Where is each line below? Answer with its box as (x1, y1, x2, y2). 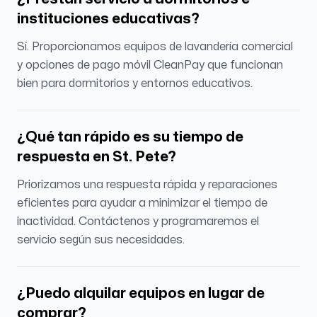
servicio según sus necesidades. (17, 234, 185, 246)
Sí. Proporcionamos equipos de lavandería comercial (17, 41, 293, 52)
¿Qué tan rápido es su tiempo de (17, 130, 243, 144)
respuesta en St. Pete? (17, 150, 176, 163)
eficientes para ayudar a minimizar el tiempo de (17, 197, 267, 209)
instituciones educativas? (17, 12, 200, 25)
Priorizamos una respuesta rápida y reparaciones (17, 179, 277, 190)
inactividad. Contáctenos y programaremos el (17, 216, 259, 227)
